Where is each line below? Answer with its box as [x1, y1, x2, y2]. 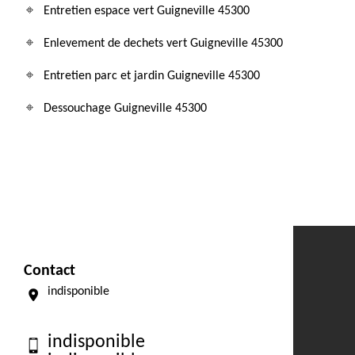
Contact [24, 263, 75, 279]
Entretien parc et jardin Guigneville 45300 [44, 70, 260, 82]
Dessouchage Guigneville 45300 [44, 102, 207, 115]
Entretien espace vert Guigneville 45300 [44, 5, 250, 17]
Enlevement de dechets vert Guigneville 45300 [44, 37, 283, 50]
